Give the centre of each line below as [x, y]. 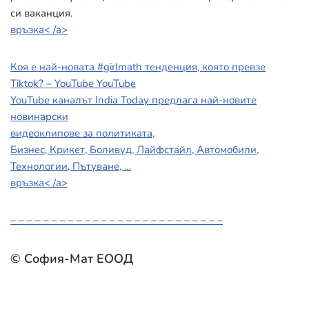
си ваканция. [41, 13]
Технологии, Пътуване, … [71, 166]
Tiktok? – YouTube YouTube [73, 83]
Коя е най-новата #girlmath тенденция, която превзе [138, 67]
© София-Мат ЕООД [72, 258]
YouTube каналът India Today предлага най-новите [133, 100]
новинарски [39, 116]
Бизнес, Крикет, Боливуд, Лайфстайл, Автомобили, [134, 149]
